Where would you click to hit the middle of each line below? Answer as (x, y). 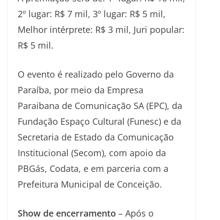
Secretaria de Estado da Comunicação (96, 137)
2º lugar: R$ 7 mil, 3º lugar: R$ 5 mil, (92, 14)
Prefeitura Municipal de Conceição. (90, 184)
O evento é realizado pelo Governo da (96, 74)
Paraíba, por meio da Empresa (81, 90)
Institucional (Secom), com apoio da (92, 152)
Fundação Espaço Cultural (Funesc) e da (99, 121)
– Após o (135, 213)
